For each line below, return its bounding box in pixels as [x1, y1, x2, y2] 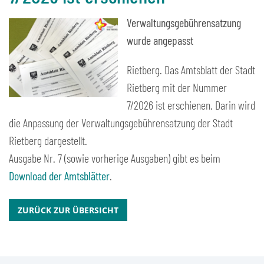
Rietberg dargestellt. [9, 133, 87, 147]
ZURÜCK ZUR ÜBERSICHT [18, 204, 118, 216]
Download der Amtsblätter [9, 169, 110, 183]
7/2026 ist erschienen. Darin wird [127, 98, 255, 112]
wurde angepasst [127, 33, 193, 47]
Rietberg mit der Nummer [127, 80, 227, 94]
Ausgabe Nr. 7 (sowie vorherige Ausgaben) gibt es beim [9, 151, 220, 165]
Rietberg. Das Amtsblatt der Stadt [127, 62, 255, 77]
